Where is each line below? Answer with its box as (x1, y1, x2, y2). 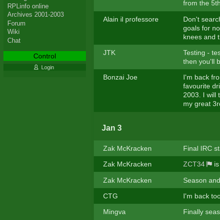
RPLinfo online (7, 2, 49, 10)
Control (33, 52, 56, 60)
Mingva (103, 208, 126, 216)
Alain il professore (103, 15, 159, 23)
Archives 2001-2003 (7, 11, 64, 19)
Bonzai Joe (103, 73, 137, 82)
